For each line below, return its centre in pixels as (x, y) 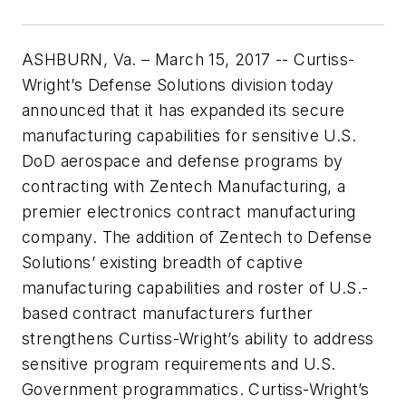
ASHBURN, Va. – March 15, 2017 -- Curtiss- (188, 59)
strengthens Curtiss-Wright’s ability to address (198, 338)
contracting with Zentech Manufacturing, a (184, 186)
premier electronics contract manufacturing (189, 211)
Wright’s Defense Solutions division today (178, 84)
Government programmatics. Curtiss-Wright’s (196, 389)
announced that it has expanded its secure (184, 110)
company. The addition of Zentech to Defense (197, 237)
